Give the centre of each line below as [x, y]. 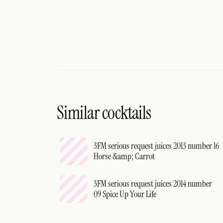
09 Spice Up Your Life [125, 194]
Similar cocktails [104, 113]
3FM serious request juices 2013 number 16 [156, 146]
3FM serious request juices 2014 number [153, 184]
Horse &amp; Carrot [124, 156]
